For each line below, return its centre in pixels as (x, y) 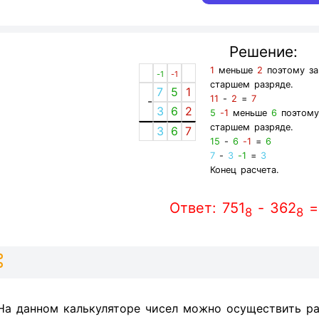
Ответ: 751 (208, 208)
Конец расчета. (244, 170)
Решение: (263, 52)
